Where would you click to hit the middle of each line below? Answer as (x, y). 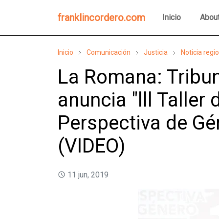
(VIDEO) (91, 146)
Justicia (156, 52)
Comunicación (109, 52)
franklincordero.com (101, 18)
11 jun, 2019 (88, 175)
